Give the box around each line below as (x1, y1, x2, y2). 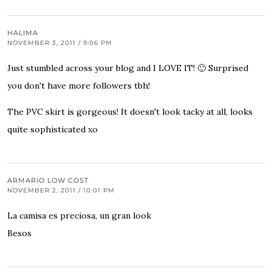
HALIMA (7, 29, 38, 38)
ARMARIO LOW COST (7, 176, 89, 185)
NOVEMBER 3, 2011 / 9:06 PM (7, 39, 112, 47)
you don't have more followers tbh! (7, 80, 150, 92)
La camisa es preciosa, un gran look (7, 210, 151, 222)
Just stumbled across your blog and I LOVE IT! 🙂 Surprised (7, 63, 248, 74)
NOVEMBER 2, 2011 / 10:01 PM (7, 186, 115, 195)
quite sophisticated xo (7, 124, 98, 135)
